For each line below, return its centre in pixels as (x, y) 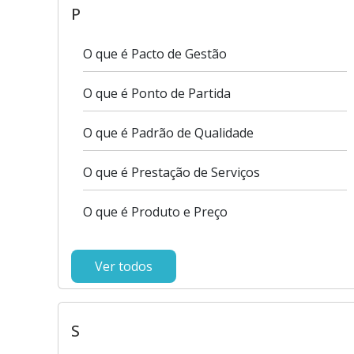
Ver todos (124, 266)
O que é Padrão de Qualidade (168, 133)
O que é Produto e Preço (155, 212)
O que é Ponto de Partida (157, 93)
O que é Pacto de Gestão (155, 54)
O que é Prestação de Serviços (171, 172)
